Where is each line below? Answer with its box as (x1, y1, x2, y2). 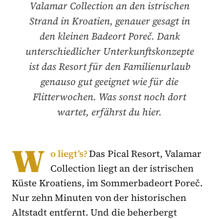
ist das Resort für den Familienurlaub (29, 59, 190, 73)
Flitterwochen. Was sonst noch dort (33, 89, 186, 104)
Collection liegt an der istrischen (50, 161, 194, 175)
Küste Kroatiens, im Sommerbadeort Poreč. (12, 176, 203, 189)
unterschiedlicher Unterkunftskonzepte (25, 44, 194, 58)
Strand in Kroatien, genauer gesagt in (29, 14, 190, 28)
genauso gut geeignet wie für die (41, 74, 178, 88)
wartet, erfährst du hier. (57, 105, 162, 119)
